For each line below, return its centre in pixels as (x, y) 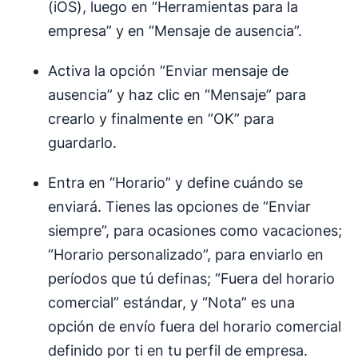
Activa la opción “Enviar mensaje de (168, 71)
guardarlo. (82, 143)
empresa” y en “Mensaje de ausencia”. (175, 31)
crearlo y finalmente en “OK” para (161, 119)
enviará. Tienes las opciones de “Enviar (179, 207)
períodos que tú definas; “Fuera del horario (191, 279)
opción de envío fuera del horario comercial (195, 327)
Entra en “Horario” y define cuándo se (175, 183)
